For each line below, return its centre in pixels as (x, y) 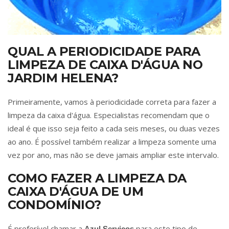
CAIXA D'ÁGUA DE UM (75, 192)
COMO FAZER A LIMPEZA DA (97, 178)
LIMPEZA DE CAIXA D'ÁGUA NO (105, 65)
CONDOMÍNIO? (54, 205)
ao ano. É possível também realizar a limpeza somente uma (112, 142)
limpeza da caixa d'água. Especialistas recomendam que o (109, 115)
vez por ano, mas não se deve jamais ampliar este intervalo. (113, 155)
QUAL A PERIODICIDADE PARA (104, 52)
